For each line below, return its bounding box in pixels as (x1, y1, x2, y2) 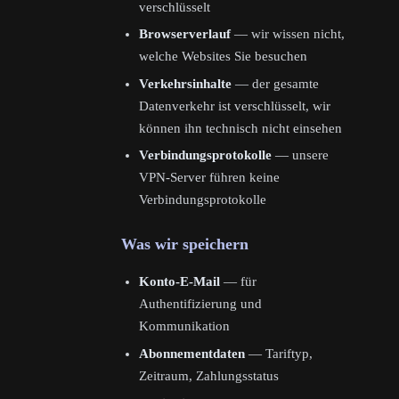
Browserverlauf (139, 27, 231, 42)
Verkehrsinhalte (139, 76, 232, 91)
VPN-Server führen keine (139, 170, 280, 185)
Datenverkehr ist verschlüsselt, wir (139, 98, 330, 113)
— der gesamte (232, 76, 319, 91)
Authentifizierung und (139, 297, 262, 312)
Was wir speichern (121, 235, 248, 254)
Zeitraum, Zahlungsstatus (139, 368, 279, 383)
